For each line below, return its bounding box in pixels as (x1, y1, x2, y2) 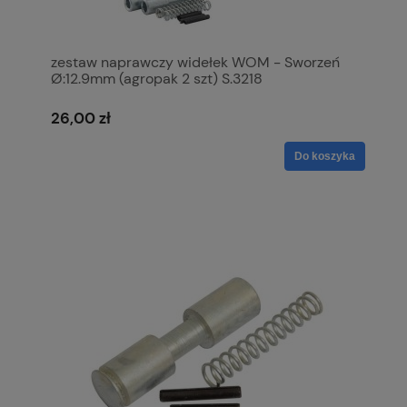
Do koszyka (294, 150, 355, 164)
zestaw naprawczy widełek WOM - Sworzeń (51, 52, 340, 72)
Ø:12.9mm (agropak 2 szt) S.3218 (51, 68, 263, 88)
